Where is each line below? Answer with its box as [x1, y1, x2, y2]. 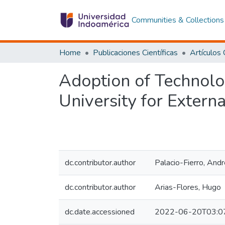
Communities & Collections [131, 15, 224, 26]
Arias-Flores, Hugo [155, 182, 221, 193]
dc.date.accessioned [65, 206, 135, 217]
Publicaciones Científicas [93, 47, 178, 58]
